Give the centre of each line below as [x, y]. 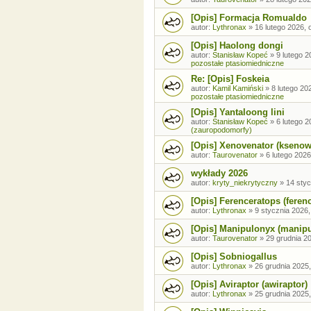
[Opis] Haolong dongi [237, 45]
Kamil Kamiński [238, 88]
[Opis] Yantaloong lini [238, 112]
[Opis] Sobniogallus [234, 256]
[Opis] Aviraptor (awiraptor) [249, 284]
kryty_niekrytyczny [245, 182]
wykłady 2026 [219, 173]
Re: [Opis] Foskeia [230, 78]
